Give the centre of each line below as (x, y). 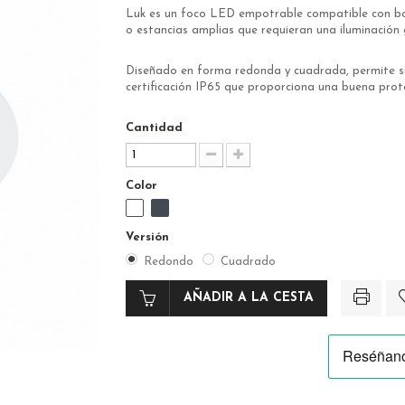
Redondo (169, 262)
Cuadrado (248, 262)
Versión (149, 238)
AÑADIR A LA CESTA (249, 297)
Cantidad (154, 128)
